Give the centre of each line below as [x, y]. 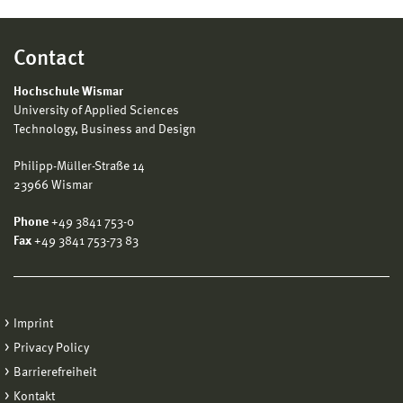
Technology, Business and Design [105, 129]
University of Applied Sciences [96, 110]
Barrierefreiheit [55, 372]
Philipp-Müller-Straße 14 [81, 166]
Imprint [33, 323]
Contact [49, 59]
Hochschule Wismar [68, 91]
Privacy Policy [51, 348]
